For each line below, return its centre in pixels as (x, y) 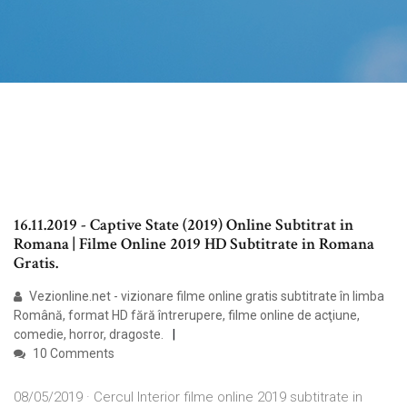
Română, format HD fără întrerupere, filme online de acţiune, (187, 316)
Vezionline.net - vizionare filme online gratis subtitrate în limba (205, 297)
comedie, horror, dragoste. (89, 335)
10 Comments (72, 354)
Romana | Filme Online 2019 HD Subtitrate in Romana (194, 244)
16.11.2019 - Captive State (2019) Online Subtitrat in (184, 225)
